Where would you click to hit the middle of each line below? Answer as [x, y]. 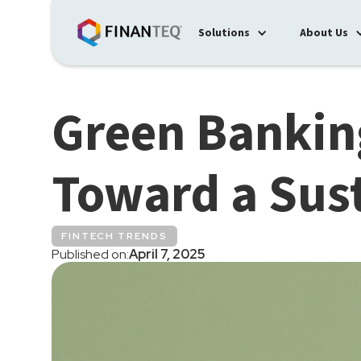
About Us [324, 33]
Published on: [90, 254]
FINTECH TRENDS [114, 236]
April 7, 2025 [167, 254]
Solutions [224, 33]
